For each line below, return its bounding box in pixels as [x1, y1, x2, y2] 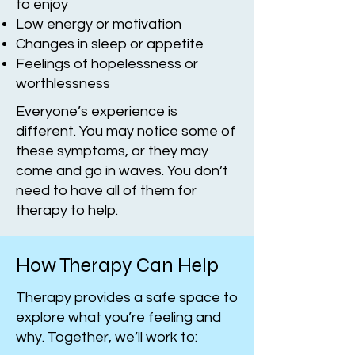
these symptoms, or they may [16, 143, 208, 158]
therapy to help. [16, 203, 118, 218]
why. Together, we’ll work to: [16, 330, 197, 345]
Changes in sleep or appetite [16, 36, 204, 52]
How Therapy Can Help [16, 254, 219, 277]
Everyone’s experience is [16, 104, 177, 119]
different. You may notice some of [16, 124, 235, 139]
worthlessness [16, 76, 110, 91]
